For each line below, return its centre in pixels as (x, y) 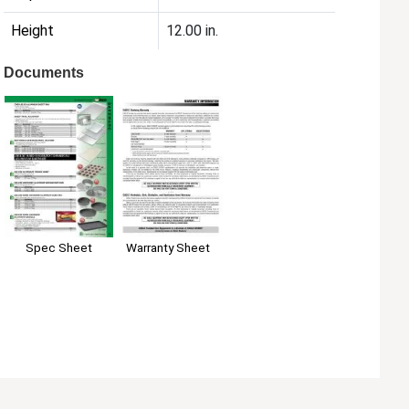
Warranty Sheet (168, 248)
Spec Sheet (58, 248)
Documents (44, 73)
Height (33, 31)
